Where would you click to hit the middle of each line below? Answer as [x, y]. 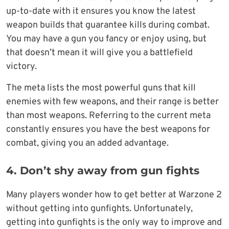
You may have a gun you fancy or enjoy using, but [106, 39]
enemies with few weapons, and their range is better [112, 102]
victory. [21, 66]
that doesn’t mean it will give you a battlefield [99, 53]
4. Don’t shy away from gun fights [103, 170]
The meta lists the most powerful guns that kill [101, 88]
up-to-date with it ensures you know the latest [101, 11]
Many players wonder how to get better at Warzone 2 [114, 195]
